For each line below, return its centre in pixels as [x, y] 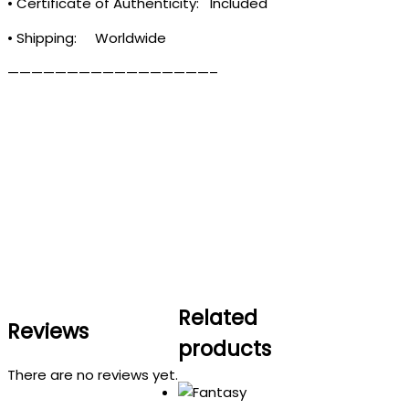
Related [218, 317]
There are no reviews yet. [93, 374]
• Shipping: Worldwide [87, 38]
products [225, 348]
